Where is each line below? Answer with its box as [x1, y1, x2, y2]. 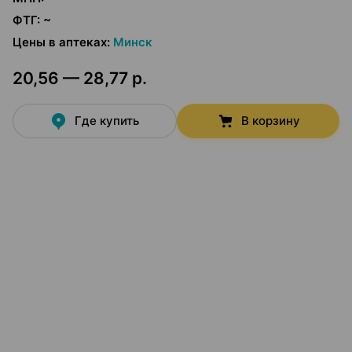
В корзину [240, 113, 300, 128]
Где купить [75, 113, 140, 128]
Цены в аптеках [13, 35, 107, 49]
